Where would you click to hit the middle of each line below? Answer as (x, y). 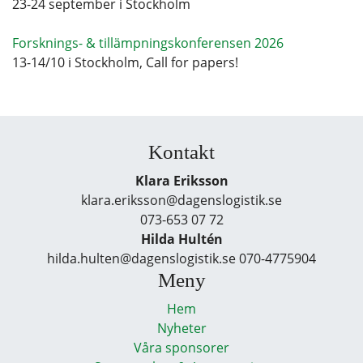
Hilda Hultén (181, 239)
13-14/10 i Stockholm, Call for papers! (125, 62)
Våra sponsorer (181, 347)
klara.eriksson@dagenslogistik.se (181, 200)
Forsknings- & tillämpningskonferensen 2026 (148, 43)
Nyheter (181, 328)
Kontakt (181, 152)
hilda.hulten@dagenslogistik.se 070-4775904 (181, 258)
